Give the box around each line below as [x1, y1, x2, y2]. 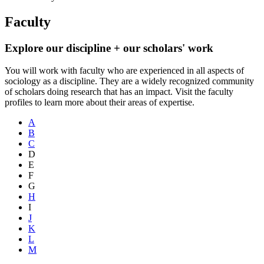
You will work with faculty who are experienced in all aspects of [5, 65, 244, 76]
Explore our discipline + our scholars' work [5, 41, 213, 54]
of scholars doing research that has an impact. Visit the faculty [5, 87, 233, 97]
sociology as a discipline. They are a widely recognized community [5, 76, 254, 87]
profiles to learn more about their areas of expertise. [5, 97, 194, 108]
